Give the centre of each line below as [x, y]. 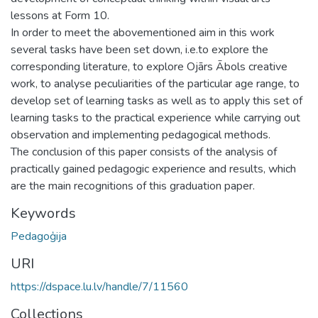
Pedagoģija [39, 236]
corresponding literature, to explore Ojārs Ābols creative [149, 66]
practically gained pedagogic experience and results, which [153, 169]
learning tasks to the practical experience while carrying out [155, 117]
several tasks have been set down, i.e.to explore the [139, 49]
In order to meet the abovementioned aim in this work [143, 32]
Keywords [43, 213]
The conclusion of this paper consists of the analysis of [144, 152]
